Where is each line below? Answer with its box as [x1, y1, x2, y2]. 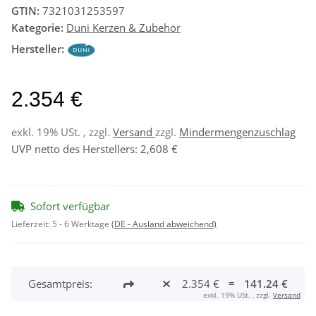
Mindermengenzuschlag [179, 124, 296, 139]
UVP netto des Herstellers [11, 141, 135, 156]
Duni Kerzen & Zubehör [66, 20, 181, 35]
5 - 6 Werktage [52, 217, 111, 230]
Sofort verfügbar [30, 198, 110, 213]
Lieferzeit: [11, 217, 52, 230]
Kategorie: [11, 20, 66, 35]
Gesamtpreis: [28, 276, 92, 291]
